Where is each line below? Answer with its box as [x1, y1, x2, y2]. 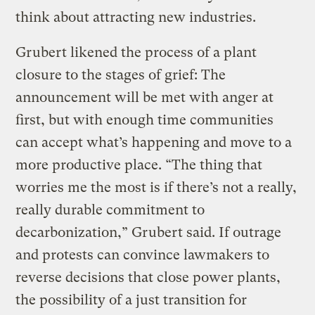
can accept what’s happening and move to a [15, 134, 292, 151]
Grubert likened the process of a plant [15, 44, 257, 61]
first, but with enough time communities [15, 112, 274, 129]
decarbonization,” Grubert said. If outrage [15, 224, 282, 241]
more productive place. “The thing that [15, 157, 263, 174]
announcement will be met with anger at [15, 89, 274, 106]
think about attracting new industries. [15, 9, 257, 26]
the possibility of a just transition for [15, 292, 247, 309]
